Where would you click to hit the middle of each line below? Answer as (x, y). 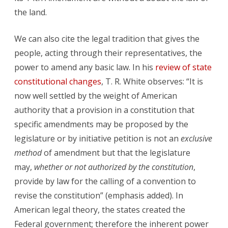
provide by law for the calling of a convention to (105, 181)
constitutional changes (58, 82)
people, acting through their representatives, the (108, 53)
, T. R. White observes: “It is (152, 82)
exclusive (196, 139)
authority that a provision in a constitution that (104, 110)
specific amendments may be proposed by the (101, 124)
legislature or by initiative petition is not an (97, 139)
